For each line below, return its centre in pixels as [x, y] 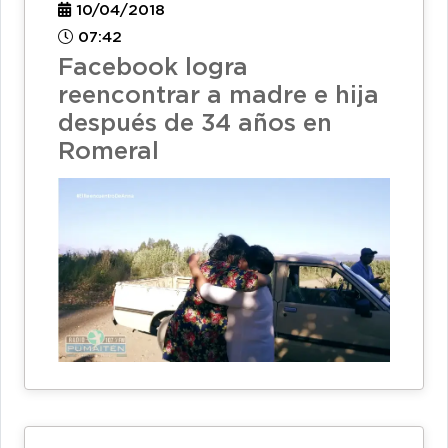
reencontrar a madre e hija [218, 95]
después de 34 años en [195, 123]
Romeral [108, 151]
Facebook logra [153, 67]
